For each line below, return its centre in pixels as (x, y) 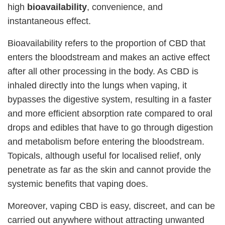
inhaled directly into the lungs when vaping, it (97, 85)
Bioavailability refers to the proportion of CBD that (106, 43)
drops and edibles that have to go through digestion (110, 127)
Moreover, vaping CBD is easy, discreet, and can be (111, 206)
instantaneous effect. (49, 21)
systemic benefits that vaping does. (78, 184)
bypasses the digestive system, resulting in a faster (109, 99)
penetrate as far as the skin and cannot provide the (109, 170)
